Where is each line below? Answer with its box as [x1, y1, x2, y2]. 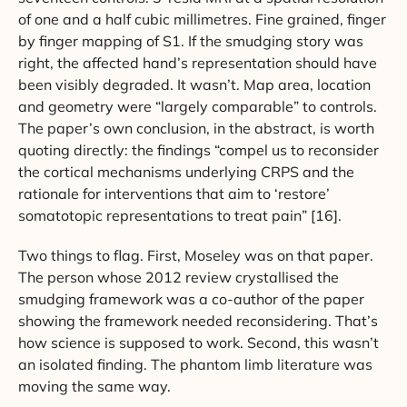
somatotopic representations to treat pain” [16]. [18, 206, 342, 225]
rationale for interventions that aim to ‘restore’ [18, 184, 330, 203]
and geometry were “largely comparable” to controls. [18, 97, 377, 116]
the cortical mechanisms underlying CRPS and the [18, 163, 354, 182]
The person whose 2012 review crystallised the [18, 267, 339, 286]
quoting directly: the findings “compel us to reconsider [18, 141, 379, 160]
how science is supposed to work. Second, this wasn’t [18, 333, 379, 352]
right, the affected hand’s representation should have [18, 54, 377, 73]
